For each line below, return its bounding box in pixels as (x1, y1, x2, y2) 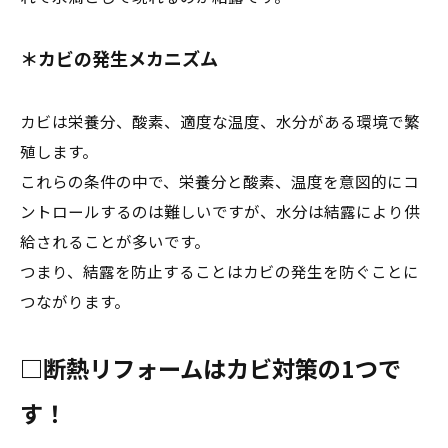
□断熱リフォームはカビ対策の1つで (20, 351, 401, 385)
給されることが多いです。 (20, 230, 210, 252)
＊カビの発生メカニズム (20, 45, 218, 71)
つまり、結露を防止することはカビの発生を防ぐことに (20, 260, 419, 282)
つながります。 (20, 290, 130, 312)
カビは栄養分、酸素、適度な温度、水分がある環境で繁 (20, 110, 420, 132)
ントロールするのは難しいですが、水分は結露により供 (20, 200, 420, 222)
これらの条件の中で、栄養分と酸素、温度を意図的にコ (20, 170, 419, 192)
